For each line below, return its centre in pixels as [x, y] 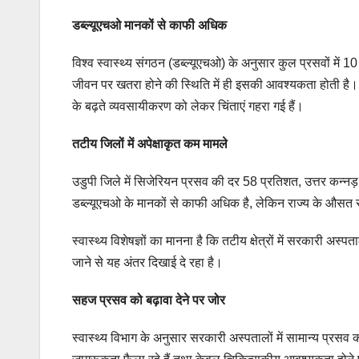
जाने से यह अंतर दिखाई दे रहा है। [147, 263]
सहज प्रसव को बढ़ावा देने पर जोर [149, 301]
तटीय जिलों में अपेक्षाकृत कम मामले [150, 144]
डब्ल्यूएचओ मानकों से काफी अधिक [149, 26]
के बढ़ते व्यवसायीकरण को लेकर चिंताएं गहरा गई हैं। [188, 107]
